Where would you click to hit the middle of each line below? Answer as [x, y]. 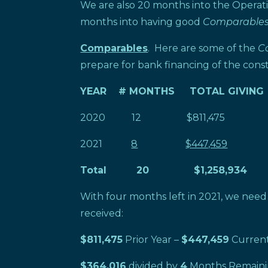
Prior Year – [152, 239]
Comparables [114, 48]
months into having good [142, 22]
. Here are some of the [203, 48]
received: [102, 213]
